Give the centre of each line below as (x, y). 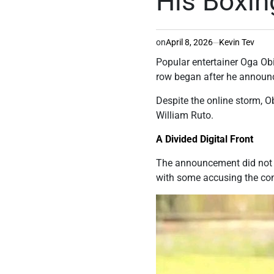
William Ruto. (185, 116)
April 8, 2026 (190, 43)
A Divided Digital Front (205, 139)
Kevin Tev (237, 43)
